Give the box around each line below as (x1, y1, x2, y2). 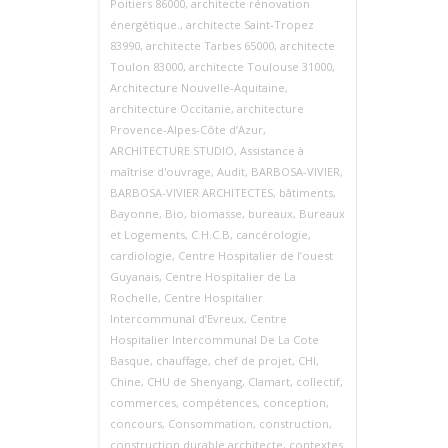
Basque (110, 353, 150, 368)
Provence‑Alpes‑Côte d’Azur (110, 122, 263, 137)
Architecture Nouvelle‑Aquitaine (110, 80, 285, 95)
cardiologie (110, 248, 172, 263)
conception (263, 395, 326, 410)
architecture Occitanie (110, 101, 231, 116)
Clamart (248, 374, 290, 389)
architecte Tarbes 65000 (146, 38, 274, 53)
